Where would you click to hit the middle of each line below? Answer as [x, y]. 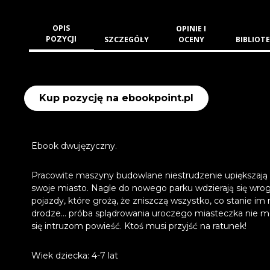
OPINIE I [191, 28]
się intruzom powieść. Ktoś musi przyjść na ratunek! [139, 226]
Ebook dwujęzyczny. [74, 146]
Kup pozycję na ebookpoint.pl [116, 98]
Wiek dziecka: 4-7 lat [75, 255]
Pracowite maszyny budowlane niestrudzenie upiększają [149, 175]
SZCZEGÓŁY [126, 39]
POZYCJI [61, 39]
